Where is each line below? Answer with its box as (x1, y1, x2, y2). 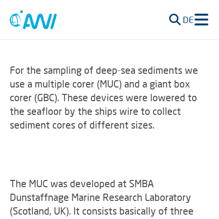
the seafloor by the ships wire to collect (10, 105, 181, 117)
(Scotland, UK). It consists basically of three (10, 205, 194, 217)
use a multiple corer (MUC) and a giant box (10, 78, 190, 89)
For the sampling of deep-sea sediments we (10, 64, 198, 76)
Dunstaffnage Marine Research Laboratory (10, 191, 191, 203)
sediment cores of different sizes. (10, 119, 154, 131)
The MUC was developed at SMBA (10, 177, 154, 189)
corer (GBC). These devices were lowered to (10, 91, 197, 103)
